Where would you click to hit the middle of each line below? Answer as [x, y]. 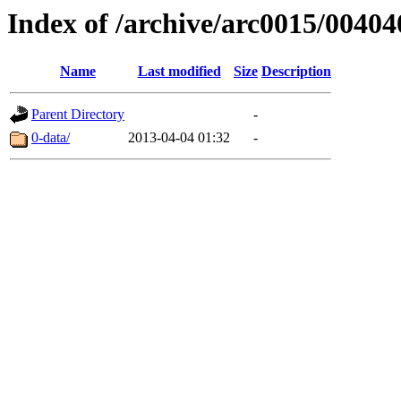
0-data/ [51, 138]
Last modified [179, 72]
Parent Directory [78, 115]
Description [296, 72]
